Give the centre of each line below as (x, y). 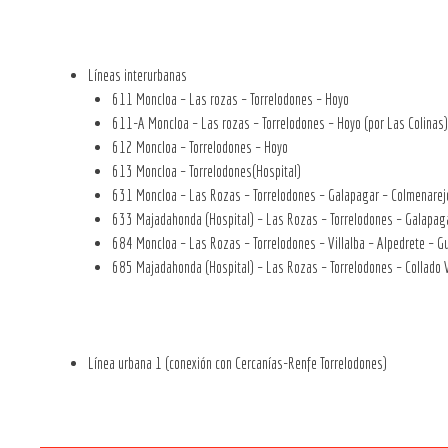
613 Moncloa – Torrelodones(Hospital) (206, 170)
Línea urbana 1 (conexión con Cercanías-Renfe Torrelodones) (237, 362)
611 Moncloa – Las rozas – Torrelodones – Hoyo (230, 98)
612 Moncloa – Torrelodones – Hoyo (200, 146)
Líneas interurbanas (137, 74)
